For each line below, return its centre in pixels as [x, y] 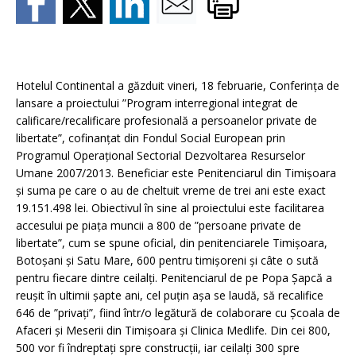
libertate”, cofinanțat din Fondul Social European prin [151, 138]
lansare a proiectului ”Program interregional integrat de [157, 103]
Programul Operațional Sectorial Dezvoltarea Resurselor [161, 156]
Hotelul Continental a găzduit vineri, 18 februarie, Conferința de [178, 86]
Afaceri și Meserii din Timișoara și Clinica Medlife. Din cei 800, [173, 331]
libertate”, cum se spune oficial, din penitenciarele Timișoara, [172, 243]
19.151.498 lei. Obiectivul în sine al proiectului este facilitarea [170, 208]
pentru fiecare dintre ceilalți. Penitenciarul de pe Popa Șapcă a [174, 278]
